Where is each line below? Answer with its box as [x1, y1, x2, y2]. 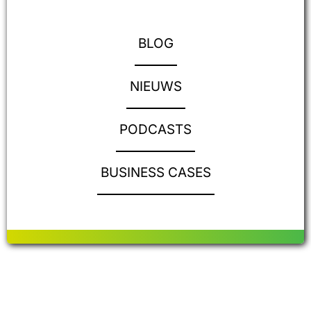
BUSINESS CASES [100, 165, 211, 181]
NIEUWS [129, 78, 182, 95]
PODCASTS [119, 121, 192, 138]
